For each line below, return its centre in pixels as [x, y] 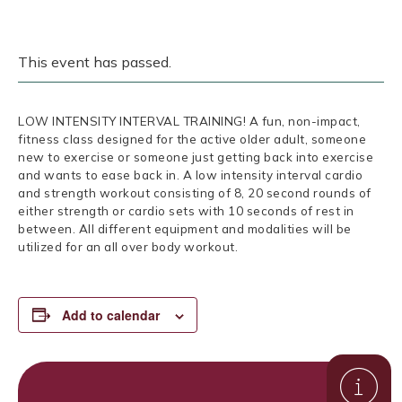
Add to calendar [111, 315]
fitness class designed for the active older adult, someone [192, 140]
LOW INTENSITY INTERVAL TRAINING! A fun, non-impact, [189, 122]
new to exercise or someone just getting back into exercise [196, 157]
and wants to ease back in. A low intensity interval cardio [190, 175]
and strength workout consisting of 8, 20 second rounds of [195, 193]
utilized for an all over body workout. [128, 247]
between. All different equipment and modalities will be [185, 229]
